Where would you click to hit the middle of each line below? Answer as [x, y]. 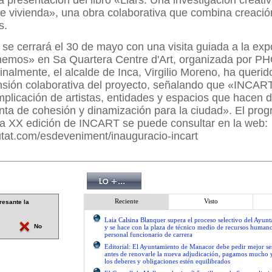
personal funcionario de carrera [148, 234]
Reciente [126, 201]
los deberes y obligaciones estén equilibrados [167, 261]
